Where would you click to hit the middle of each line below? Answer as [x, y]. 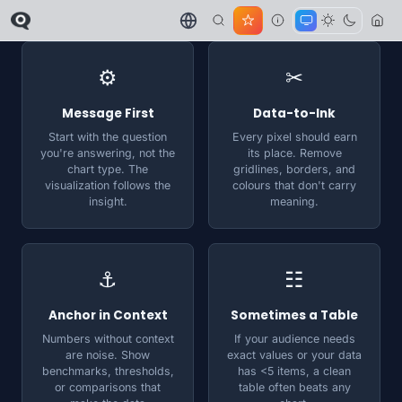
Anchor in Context [108, 315]
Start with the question [108, 137]
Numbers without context [108, 339]
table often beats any [294, 387]
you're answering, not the [108, 153]
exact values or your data [294, 355]
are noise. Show [108, 355]
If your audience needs [294, 339]
